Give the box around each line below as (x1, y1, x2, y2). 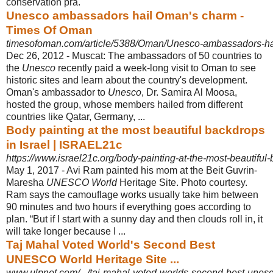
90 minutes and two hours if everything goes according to (6, 201, 251, 212)
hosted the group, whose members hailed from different (6, 99, 243, 110)
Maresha (6, 177, 46, 188)
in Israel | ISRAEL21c (6, 138, 122, 151)
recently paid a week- (55, 62, 150, 73)
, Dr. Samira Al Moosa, (141, 87, 237, 97)
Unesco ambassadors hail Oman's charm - (6, 9, 244, 22)
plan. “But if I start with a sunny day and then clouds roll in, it (6, 213, 263, 224)
